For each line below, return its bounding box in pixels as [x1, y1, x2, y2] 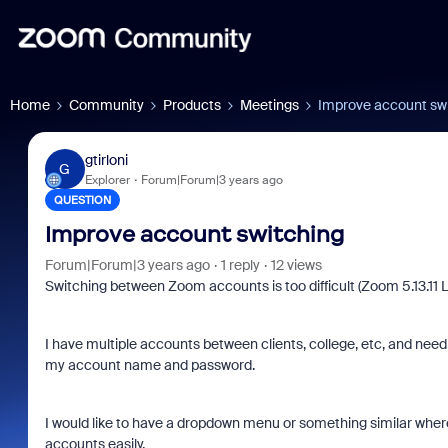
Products [163, 96, 221, 114]
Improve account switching [44, 221, 344, 248]
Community [69, 96, 144, 114]
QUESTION [53, 193, 111, 207]
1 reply [220, 256, 260, 274]
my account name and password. [44, 356, 255, 374]
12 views [270, 256, 322, 274]
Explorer [84, 171, 130, 188]
